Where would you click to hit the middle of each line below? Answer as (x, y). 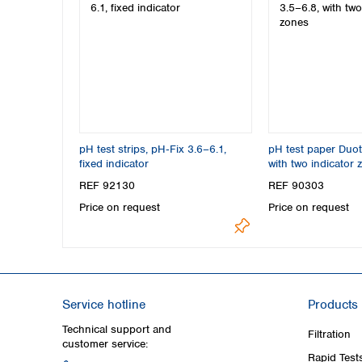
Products (333, 304)
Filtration (329, 334)
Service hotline (104, 304)
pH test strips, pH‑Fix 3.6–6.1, (153, 149)
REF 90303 (296, 186)
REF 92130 (107, 186)
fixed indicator (114, 164)
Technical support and (117, 329)
